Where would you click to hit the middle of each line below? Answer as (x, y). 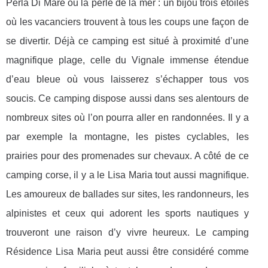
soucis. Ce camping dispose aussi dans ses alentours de (127, 99)
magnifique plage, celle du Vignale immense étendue (127, 60)
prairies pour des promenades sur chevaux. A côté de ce (127, 156)
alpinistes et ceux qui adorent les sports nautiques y (127, 214)
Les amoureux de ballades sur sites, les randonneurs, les (127, 194)
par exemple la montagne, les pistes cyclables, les (127, 137)
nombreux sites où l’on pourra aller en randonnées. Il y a (127, 118)
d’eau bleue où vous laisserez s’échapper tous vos (127, 80)
